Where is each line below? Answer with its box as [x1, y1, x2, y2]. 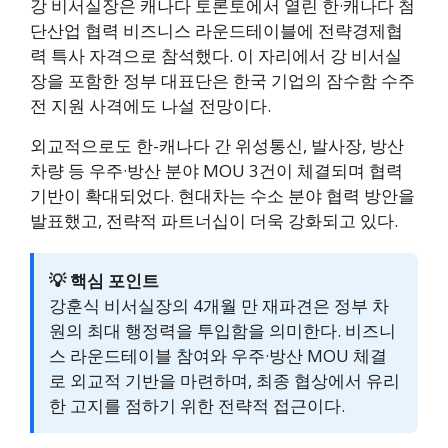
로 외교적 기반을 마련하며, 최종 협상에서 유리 [49, 368, 400, 392]
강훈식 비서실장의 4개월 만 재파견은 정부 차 [49, 293, 389, 317]
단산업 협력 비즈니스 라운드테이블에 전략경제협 [30, 18, 403, 42]
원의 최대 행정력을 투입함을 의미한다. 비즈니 [49, 318, 396, 342]
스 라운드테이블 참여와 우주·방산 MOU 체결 [49, 343, 387, 367]
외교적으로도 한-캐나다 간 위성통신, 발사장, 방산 [30, 133, 404, 157]
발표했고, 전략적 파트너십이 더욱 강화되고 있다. [30, 208, 398, 232]
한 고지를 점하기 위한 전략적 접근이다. [49, 393, 345, 417]
